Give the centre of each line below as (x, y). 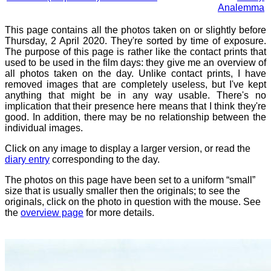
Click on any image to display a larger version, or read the (128, 149)
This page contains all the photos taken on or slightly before (135, 30)
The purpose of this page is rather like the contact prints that (135, 52)
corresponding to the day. (105, 159)
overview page (52, 213)
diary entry (27, 159)
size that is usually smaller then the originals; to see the (122, 191)
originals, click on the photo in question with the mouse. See (133, 202)
